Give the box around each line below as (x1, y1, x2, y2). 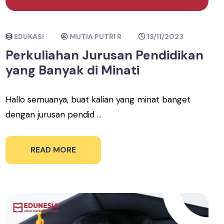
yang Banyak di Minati (5, 61, 140, 78)
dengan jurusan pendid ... (5, 108, 102, 120)
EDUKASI (14, 31, 44, 41)
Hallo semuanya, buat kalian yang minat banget (5, 93, 191, 105)
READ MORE (30, 144, 76, 155)
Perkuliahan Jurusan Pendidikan (5, 46, 204, 63)
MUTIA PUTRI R (69, 31, 122, 41)
